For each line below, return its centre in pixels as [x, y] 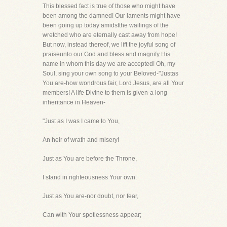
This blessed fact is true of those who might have [109, 6]
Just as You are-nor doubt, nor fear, [90, 196]
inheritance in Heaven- [74, 102]
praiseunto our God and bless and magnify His [106, 54]
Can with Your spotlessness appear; [92, 215]
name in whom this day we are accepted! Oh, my [109, 64]
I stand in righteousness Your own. [90, 177]
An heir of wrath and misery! [81, 140]
